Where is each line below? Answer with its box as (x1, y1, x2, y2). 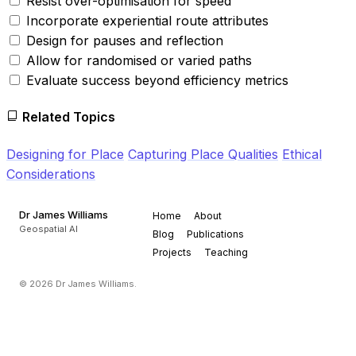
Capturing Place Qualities (128, 145, 278, 162)
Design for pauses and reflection (26, 33, 223, 48)
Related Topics (19, 109, 115, 126)
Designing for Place (6, 145, 124, 162)
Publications (187, 227, 244, 240)
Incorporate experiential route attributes (26, 13, 269, 29)
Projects (153, 246, 192, 258)
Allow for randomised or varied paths (26, 52, 252, 68)
